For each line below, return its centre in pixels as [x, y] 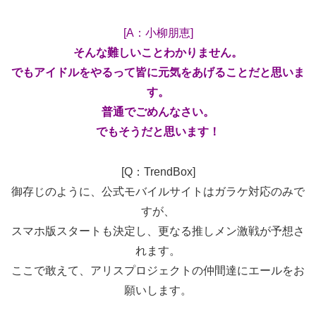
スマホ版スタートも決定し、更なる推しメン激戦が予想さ [158, 231]
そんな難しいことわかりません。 [158, 53]
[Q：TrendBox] [158, 172]
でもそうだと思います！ [158, 132]
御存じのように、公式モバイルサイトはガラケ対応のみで [158, 192]
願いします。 [158, 291]
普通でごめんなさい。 [158, 112]
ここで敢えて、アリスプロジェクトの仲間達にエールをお [158, 271]
